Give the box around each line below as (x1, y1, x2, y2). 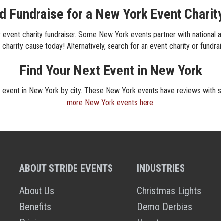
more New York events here (66, 98, 153, 107)
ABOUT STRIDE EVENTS (19, 162, 113, 174)
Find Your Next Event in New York (19, 62, 202, 78)
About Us (19, 185, 55, 197)
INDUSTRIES (136, 162, 185, 174)
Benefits (19, 201, 52, 213)
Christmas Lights (136, 185, 201, 197)
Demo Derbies (136, 201, 192, 213)
